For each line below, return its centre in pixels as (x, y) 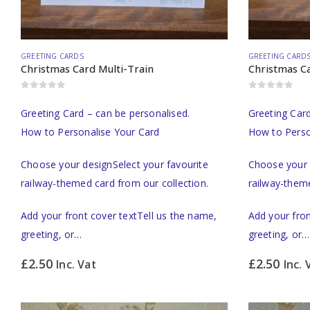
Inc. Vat (76, 264)
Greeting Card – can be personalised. (106, 113)
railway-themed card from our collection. (115, 183)
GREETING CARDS (52, 56)
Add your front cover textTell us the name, (119, 215)
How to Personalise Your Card (90, 131)
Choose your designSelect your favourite (115, 164)
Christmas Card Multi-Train (87, 68)
